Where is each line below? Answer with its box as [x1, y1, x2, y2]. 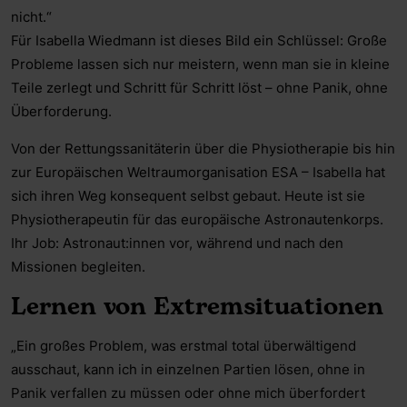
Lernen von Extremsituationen [10, 287, 383, 325]
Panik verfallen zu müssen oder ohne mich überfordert [10, 383, 365, 402]
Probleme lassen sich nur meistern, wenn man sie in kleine [10, 55, 390, 73]
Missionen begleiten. [10, 257, 145, 275]
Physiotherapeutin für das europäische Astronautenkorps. [10, 210, 383, 228]
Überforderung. [10, 102, 112, 120]
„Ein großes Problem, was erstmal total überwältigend [10, 336, 356, 354]
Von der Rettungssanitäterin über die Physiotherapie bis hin [10, 139, 395, 157]
